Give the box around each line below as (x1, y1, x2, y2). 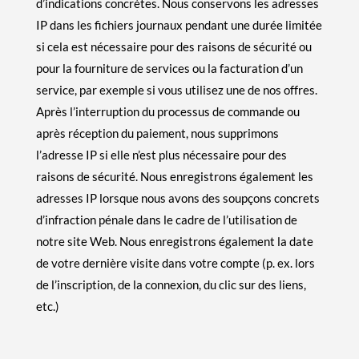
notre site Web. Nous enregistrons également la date (35, 233, 313, 248)
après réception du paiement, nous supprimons (35, 125, 279, 140)
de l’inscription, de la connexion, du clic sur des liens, (35, 276, 306, 292)
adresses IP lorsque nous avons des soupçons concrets (35, 190, 320, 205)
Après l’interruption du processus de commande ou (35, 103, 300, 119)
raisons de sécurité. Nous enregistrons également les (35, 168, 313, 184)
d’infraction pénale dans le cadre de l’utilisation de (35, 212, 297, 227)
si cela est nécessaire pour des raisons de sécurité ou (35, 38, 312, 54)
